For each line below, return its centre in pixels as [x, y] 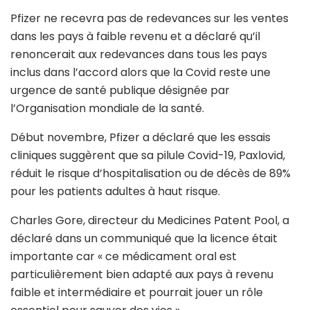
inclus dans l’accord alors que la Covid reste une [140, 72]
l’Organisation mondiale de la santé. [107, 108]
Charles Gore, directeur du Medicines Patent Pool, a [150, 220]
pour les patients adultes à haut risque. [115, 191]
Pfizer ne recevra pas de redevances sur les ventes [149, 18]
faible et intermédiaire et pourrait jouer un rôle [137, 292]
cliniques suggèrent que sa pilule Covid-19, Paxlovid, [148, 155]
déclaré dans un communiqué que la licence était [144, 238]
